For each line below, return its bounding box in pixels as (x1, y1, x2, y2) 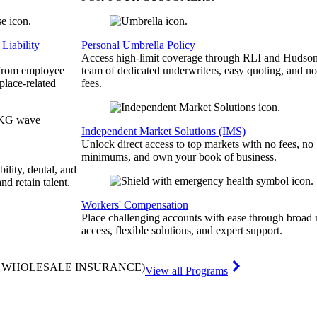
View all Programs (145, 265, 228, 277)
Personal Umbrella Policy (81, 39, 196, 51)
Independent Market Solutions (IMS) (81, 125, 246, 137)
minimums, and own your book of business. (81, 151, 277, 163)
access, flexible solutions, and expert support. (81, 224, 283, 236)
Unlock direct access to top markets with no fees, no (81, 138, 314, 150)
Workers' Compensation (81, 199, 189, 211)
